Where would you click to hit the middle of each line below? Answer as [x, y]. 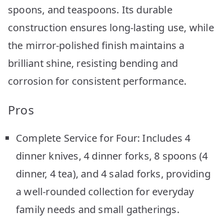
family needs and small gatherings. [98, 209]
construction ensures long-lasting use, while [111, 27]
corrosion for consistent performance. [97, 81]
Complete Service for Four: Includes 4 [103, 138]
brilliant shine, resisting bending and [93, 63]
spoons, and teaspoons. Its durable [90, 9]
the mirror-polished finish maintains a [96, 45]
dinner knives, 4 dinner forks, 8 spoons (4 [112, 156]
